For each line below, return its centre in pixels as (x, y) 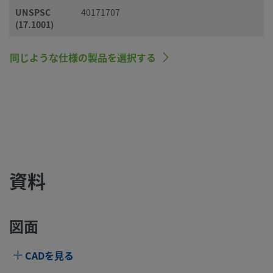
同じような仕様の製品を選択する (83, 57)
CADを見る (49, 255)
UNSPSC (33, 12)
